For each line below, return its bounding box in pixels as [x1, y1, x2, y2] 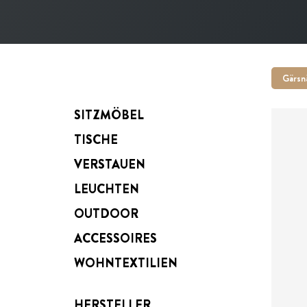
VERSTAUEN [74, 156, 145, 173]
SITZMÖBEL [74, 106, 144, 124]
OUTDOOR [74, 205, 138, 223]
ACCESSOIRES [74, 230, 157, 247]
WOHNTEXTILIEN [74, 254, 177, 272]
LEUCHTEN [74, 180, 139, 198]
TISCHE [74, 131, 118, 149]
